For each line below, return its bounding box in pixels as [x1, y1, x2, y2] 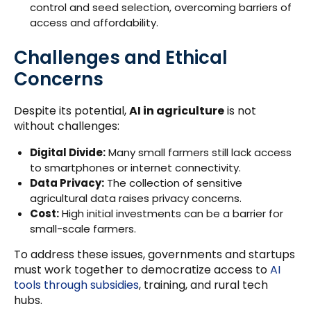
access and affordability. [29, 15, 158, 31]
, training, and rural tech [139, 276, 268, 293]
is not [224, 102, 256, 119]
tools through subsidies [14, 276, 139, 293]
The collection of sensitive [103, 175, 242, 190]
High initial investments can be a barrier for [58, 205, 283, 221]
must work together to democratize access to [14, 261, 270, 278]
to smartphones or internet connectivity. [29, 160, 241, 175]
